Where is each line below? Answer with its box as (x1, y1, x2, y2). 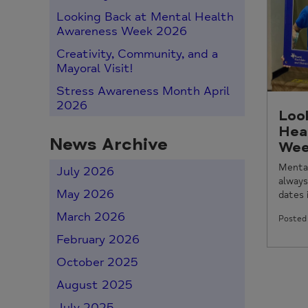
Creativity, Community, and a (56, 47, 218, 62)
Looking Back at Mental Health (56, 10, 234, 25)
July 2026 (56, 164, 114, 179)
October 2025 (56, 255, 138, 270)
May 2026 (56, 187, 114, 202)
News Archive (49, 133, 168, 156)
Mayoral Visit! (56, 61, 133, 76)
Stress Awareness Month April (56, 84, 230, 99)
